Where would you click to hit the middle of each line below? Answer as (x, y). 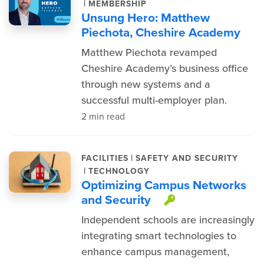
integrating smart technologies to (159, 236)
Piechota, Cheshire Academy (161, 32)
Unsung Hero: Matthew (145, 17)
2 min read (103, 116)
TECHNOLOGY (119, 171)
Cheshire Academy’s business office (164, 68)
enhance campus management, (155, 252)
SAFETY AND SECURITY (187, 158)
